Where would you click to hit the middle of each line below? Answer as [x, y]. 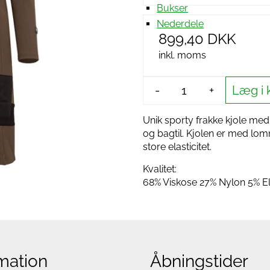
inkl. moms [182, 55]
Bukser [173, 8]
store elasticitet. [177, 147]
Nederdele [181, 24]
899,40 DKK [197, 39]
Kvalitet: [160, 169]
